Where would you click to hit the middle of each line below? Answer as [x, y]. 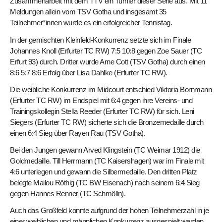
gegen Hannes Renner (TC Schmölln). [68, 194]
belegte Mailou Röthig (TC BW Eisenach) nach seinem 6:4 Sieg [105, 183]
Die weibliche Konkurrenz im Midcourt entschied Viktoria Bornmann [111, 89]
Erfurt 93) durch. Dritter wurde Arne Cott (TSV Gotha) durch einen [108, 61]
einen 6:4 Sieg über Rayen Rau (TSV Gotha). [78, 133]
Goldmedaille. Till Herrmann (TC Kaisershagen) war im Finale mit [107, 161]
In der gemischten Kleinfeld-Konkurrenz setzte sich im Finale [100, 40]
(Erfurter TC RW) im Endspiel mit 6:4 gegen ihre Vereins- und [101, 100]
